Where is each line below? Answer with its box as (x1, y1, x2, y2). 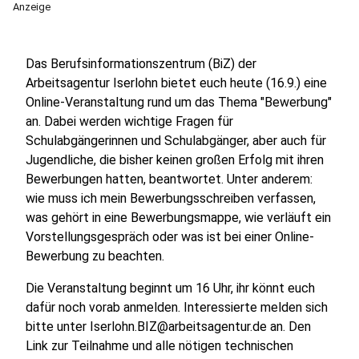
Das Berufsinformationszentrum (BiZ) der (26, 56, 256, 71)
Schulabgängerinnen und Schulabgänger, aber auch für (26, 133, 326, 148)
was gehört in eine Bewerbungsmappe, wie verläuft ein (26, 210, 331, 225)
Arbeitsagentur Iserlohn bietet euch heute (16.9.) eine (26, 75, 327, 91)
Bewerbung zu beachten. (26, 248, 164, 264)
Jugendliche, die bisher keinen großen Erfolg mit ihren (26, 152, 324, 167)
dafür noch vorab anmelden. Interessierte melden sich (26, 300, 328, 315)
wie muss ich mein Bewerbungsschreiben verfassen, (26, 191, 316, 206)
